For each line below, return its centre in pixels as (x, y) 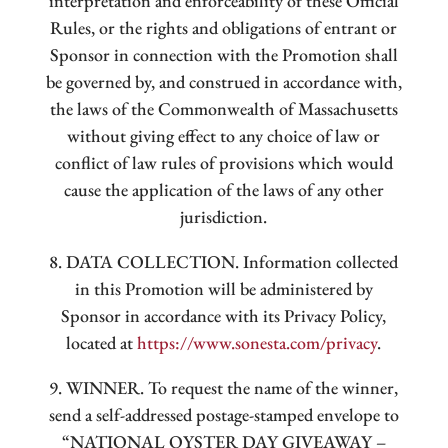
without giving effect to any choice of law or (224, 136)
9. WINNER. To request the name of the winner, (224, 388)
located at (102, 343)
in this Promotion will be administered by (223, 289)
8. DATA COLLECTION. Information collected (224, 262)
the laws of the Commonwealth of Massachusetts (223, 109)
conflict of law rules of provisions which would (223, 163)
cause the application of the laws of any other (223, 190)
